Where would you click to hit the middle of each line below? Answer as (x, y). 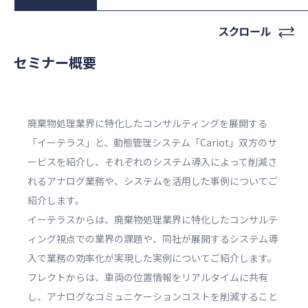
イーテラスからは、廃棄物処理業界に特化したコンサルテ (153, 219)
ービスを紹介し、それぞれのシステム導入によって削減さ (152, 162)
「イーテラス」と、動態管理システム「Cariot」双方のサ (152, 142)
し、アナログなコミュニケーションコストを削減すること (153, 296)
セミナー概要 (55, 62)
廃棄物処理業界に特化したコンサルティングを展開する (147, 123)
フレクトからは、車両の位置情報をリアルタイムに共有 (148, 277)
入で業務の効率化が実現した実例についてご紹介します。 (152, 258)
